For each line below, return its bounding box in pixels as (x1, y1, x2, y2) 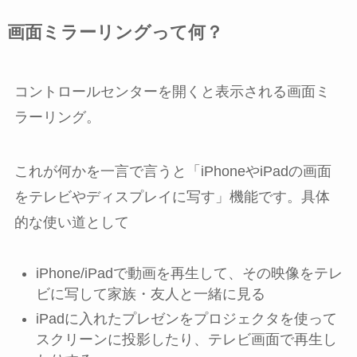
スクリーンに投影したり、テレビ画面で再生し (35, 331, 337, 347)
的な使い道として (14, 214, 129, 230)
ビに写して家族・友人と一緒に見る (35, 286, 265, 303)
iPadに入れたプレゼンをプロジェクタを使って (35, 310, 337, 327)
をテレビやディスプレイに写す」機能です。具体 (14, 188, 330, 205)
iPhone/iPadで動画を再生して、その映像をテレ (35, 265, 343, 282)
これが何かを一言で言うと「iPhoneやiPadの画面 (14, 163, 331, 179)
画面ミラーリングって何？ (6, 22, 223, 42)
